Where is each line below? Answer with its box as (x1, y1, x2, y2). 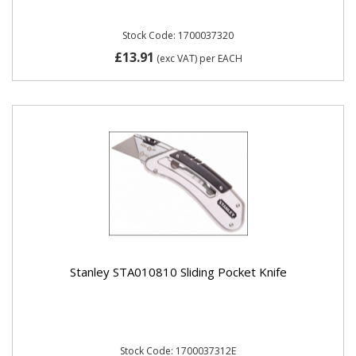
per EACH (199, 51, 242, 65)
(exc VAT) (153, 51, 199, 65)
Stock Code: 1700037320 (122, 29, 234, 42)
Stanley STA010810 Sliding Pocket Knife (69, 263, 287, 280)
